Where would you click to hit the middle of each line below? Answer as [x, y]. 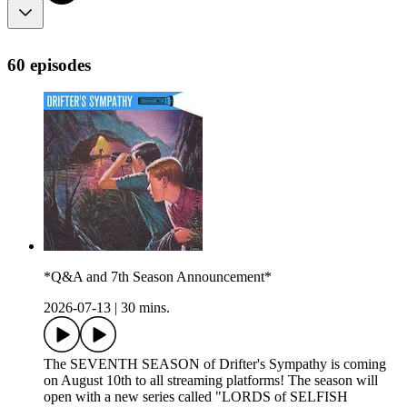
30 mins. [145, 308]
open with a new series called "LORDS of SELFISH [196, 397]
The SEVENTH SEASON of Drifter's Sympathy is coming [215, 364]
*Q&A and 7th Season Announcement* [158, 277]
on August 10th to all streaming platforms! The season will [211, 381]
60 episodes [49, 65]
